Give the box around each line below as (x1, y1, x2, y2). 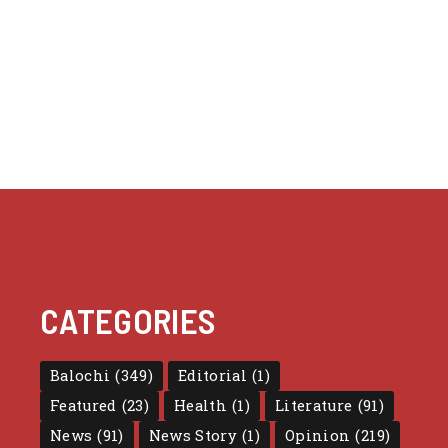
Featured (49, 396, 117, 415)
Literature (275, 396, 353, 415)
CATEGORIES (39, 299, 217, 341)
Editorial (178, 366, 248, 385)
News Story (148, 426, 238, 445)
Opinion (285, 426, 351, 445)
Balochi (49, 366, 111, 385)
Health (174, 396, 228, 415)
